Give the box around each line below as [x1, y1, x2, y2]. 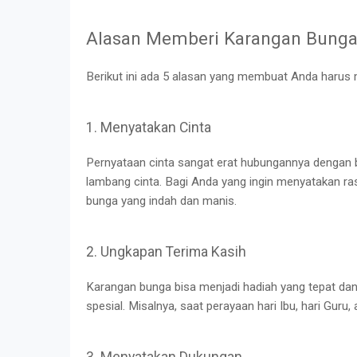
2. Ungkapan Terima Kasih [86, 243, 246, 260]
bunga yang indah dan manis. [86, 193, 237, 208]
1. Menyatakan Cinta [86, 119, 211, 135]
